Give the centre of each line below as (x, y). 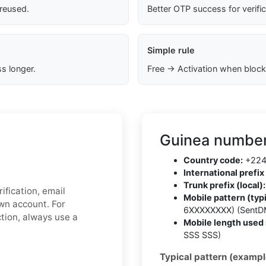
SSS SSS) (202, 235)
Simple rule (171, 50)
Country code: (213, 160)
